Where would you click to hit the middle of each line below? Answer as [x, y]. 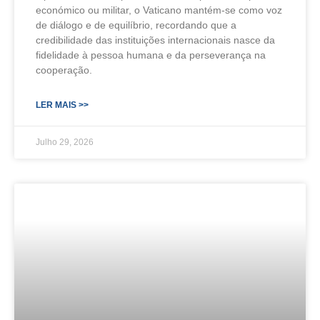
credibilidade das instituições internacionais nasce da [155, 40]
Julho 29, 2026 [65, 142]
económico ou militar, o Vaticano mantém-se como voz [159, 10]
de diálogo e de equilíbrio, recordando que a [136, 25]
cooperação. [64, 70]
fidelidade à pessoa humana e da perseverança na [151, 55]
